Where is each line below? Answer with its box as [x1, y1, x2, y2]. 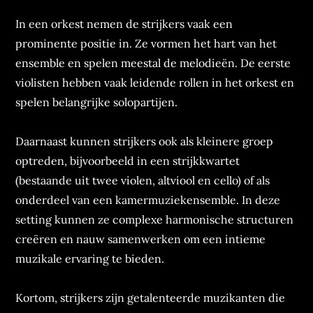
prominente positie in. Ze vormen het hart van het [15, 36, 277, 50]
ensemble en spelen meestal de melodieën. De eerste [15, 56, 291, 70]
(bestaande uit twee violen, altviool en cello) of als [15, 173, 270, 187]
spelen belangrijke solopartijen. [15, 95, 178, 109]
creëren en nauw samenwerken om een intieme [15, 232, 266, 246]
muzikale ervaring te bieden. [15, 252, 165, 265]
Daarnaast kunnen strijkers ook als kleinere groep [15, 134, 274, 148]
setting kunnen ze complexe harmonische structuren [15, 212, 294, 226]
